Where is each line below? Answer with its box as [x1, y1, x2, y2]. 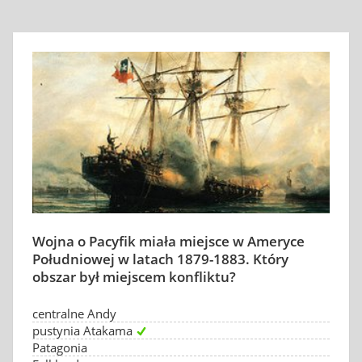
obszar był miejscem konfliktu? [32, 267, 236, 286]
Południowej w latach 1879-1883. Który [32, 250, 288, 268]
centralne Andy [32, 305, 116, 322]
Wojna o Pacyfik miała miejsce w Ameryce [32, 232, 305, 250]
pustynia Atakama [32, 322, 133, 339]
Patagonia [32, 339, 87, 356]
